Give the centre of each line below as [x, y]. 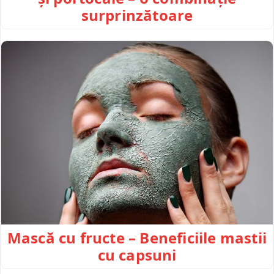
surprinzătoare [137, 15]
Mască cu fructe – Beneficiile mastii [137, 238]
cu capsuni [137, 255]
